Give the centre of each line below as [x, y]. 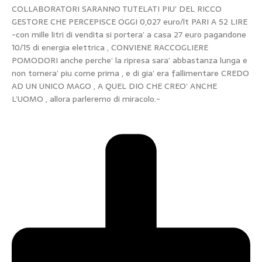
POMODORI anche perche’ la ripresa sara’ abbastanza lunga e [130, 61]
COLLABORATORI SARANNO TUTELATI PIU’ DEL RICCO [117, 9]
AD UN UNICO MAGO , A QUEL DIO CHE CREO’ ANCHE [114, 86]
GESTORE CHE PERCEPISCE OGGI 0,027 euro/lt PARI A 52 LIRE [130, 22]
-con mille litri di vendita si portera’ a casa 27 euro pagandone [129, 35]
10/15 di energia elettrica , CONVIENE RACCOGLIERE [110, 48]
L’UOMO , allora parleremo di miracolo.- [86, 99]
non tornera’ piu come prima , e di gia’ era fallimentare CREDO [130, 73]
